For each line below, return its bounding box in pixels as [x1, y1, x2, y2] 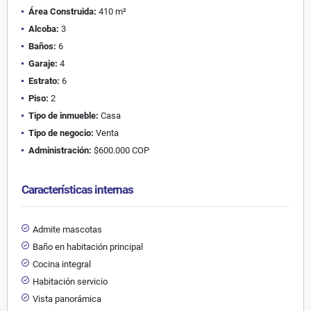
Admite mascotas [33, 224, 102, 235]
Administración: [28, 144, 92, 155]
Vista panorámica [33, 293, 101, 304]
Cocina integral [33, 258, 91, 269]
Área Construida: [28, 6, 96, 17]
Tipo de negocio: [28, 127, 94, 138]
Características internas [22, 182, 133, 196]
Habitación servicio [33, 276, 108, 287]
